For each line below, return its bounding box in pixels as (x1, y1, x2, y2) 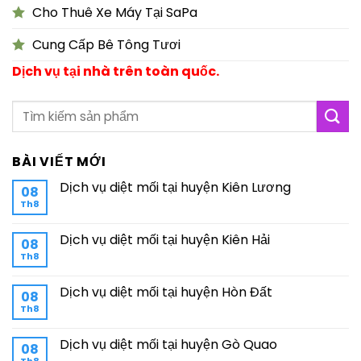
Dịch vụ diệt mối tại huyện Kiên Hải (60, 230, 270, 249)
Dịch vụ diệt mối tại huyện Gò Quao (60, 334, 277, 354)
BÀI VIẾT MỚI (12, 151, 106, 171)
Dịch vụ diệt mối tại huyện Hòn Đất (60, 282, 272, 301)
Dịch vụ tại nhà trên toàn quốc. (12, 61, 219, 81)
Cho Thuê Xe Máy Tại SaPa (32, 2, 197, 22)
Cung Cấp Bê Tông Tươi (32, 35, 180, 54)
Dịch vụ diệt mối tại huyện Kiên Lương (60, 177, 291, 197)
